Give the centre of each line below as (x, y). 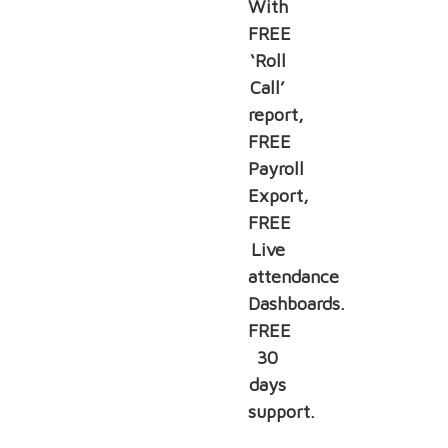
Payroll (275, 168)
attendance (293, 276)
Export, (278, 195)
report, (275, 114)
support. (281, 411)
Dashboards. (296, 303)
